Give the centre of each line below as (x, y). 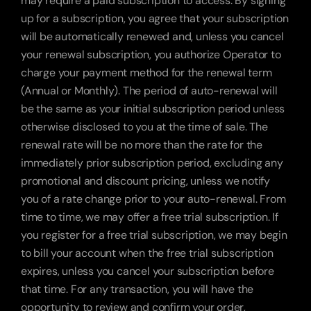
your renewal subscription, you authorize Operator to (151, 54)
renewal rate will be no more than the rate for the (142, 145)
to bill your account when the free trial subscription (147, 253)
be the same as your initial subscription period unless (153, 109)
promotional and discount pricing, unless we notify (145, 181)
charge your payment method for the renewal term (146, 73)
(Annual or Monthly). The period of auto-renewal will (149, 91)
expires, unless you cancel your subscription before (148, 271)
